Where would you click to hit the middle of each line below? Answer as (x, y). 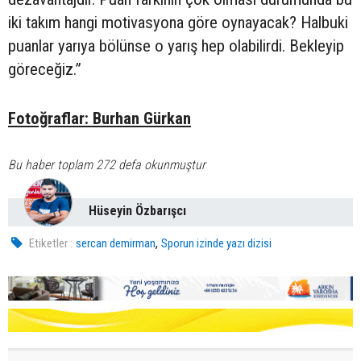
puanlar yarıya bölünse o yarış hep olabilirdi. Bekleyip (176, 46)
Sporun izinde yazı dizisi (217, 244)
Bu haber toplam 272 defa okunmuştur (107, 165)
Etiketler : (51, 244)
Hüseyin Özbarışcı (137, 211)
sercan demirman (116, 244)
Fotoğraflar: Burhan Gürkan (100, 119)
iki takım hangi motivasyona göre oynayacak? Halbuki (178, 23)
